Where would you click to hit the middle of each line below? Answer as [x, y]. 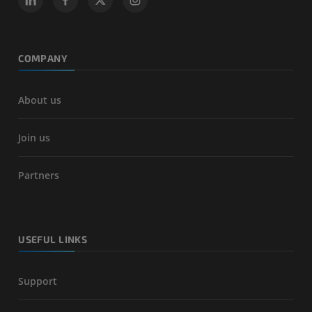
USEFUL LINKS [53, 239]
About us [40, 100]
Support [38, 281]
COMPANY [43, 58]
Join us [34, 137]
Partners [39, 175]
